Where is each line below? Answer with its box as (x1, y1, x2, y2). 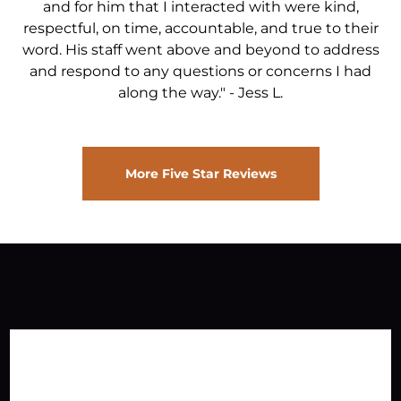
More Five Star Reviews (124, 166, 277, 183)
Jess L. (238, 84, 283, 102)
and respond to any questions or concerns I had (30, 63, 371, 81)
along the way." (118, 84, 226, 102)
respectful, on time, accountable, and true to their (22, 20, 379, 38)
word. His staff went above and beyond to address (21, 41, 380, 59)
